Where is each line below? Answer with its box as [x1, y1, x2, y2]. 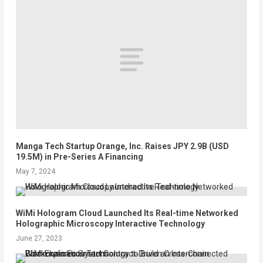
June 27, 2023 [15, 234, 62, 242]
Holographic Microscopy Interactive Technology [15, 218, 205, 228]
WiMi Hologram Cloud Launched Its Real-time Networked [15, 208, 238, 218]
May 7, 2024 [15, 167, 55, 176]
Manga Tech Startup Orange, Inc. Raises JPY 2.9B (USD [15, 141, 229, 151]
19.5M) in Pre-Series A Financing [15, 151, 143, 161]
